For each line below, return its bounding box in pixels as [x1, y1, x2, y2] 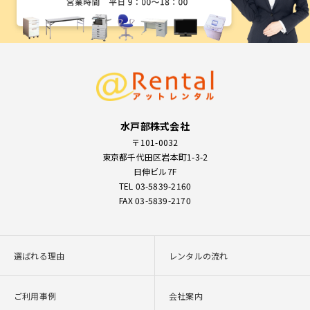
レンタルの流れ [169, 250, 228, 262]
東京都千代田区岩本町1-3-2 [102, 151, 208, 163]
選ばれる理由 [14, 250, 65, 262]
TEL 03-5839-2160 [118, 180, 192, 192]
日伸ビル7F [133, 165, 177, 178]
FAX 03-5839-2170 [119, 194, 191, 207]
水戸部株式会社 [120, 119, 190, 134]
